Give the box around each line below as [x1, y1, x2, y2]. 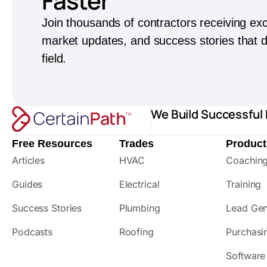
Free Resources [12, 137, 92, 150]
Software [226, 249, 266, 262]
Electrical [119, 178, 160, 190]
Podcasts [12, 225, 53, 238]
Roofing [119, 225, 154, 238]
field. [42, 52, 67, 66]
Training [226, 178, 262, 190]
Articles [12, 154, 45, 166]
